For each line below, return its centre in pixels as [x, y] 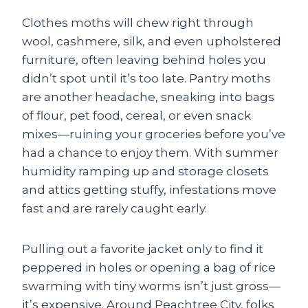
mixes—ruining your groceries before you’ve [154, 134]
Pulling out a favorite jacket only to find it [143, 249]
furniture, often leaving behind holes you [144, 60]
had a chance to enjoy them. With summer [150, 153]
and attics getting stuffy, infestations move [149, 190]
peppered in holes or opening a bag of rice [149, 267]
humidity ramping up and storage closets [145, 171]
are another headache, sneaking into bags [148, 97]
